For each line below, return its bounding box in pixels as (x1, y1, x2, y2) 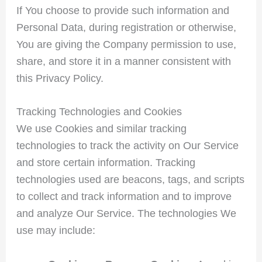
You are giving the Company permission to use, (16, 38, 236, 50)
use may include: (16, 225, 95, 237)
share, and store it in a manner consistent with (16, 55, 231, 67)
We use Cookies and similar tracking (16, 123, 187, 135)
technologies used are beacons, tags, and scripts (16, 174, 244, 186)
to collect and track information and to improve (16, 191, 232, 203)
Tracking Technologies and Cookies (16, 106, 182, 118)
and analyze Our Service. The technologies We (16, 208, 236, 220)
